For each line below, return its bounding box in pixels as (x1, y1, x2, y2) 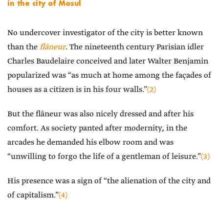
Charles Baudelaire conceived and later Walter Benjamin (7, 56, 208, 67)
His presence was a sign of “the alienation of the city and (7, 176, 211, 187)
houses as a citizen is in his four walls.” (7, 85, 147, 95)
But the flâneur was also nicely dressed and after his (7, 109, 194, 120)
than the (7, 42, 40, 53)
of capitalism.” (7, 190, 59, 201)
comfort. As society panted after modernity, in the (7, 123, 187, 134)
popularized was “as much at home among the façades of (7, 70, 211, 81)
